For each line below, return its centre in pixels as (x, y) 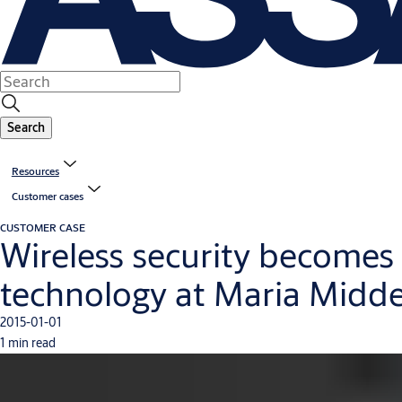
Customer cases (47, 197)
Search (26, 128)
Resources (35, 171)
